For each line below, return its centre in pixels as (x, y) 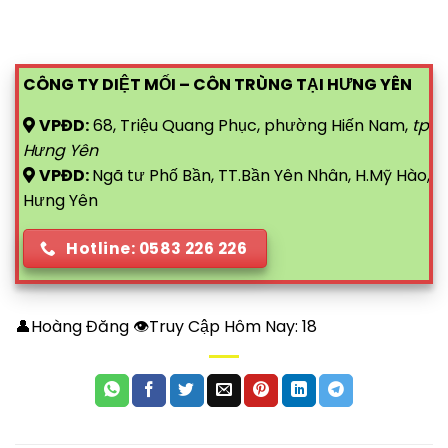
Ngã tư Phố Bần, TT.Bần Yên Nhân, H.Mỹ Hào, (261, 176)
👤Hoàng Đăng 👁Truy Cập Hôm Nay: (156, 326)
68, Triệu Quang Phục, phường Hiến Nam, (250, 126)
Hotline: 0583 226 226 (157, 249)
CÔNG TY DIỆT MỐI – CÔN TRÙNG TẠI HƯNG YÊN (217, 85)
